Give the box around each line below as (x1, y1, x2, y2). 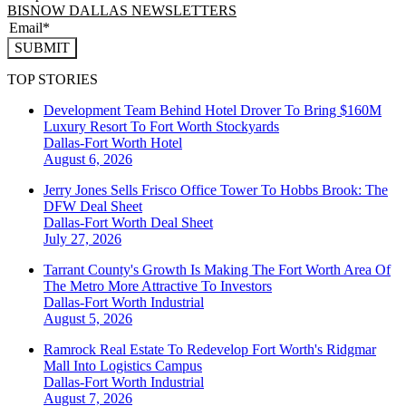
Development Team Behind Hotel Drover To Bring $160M (43, 101, 382, 118)
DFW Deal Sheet (43, 198, 142, 214)
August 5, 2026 (43, 310, 132, 326)
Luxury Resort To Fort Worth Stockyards (43, 118, 279, 134)
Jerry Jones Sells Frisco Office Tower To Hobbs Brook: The (43, 181, 388, 198)
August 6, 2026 (43, 150, 132, 167)
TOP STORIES (7, 71, 98, 87)
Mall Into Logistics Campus (43, 357, 202, 373)
